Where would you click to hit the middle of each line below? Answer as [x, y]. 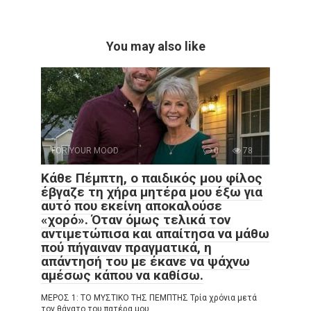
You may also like [155, 46]
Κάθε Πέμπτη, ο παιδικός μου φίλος [152, 178]
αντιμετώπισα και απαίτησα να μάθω [155, 233]
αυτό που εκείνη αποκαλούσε [132, 205]
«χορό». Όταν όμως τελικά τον [136, 219]
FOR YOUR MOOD [85, 150]
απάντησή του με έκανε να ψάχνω [145, 261]
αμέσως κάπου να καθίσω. [122, 275]
